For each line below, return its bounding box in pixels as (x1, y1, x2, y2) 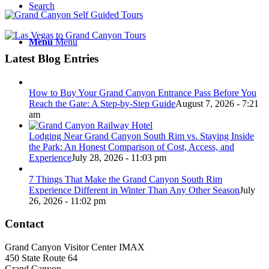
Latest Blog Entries (5, 52, 98, 65)
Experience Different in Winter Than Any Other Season (29, 184, 240, 195)
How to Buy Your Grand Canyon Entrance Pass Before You (29, 87, 256, 98)
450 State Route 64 (5, 253, 77, 264)
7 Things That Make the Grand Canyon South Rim (29, 174, 222, 184)
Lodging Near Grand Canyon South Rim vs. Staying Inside (29, 130, 254, 141)
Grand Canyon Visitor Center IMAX (5, 242, 145, 253)
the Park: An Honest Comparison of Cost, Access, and (29, 141, 234, 152)
